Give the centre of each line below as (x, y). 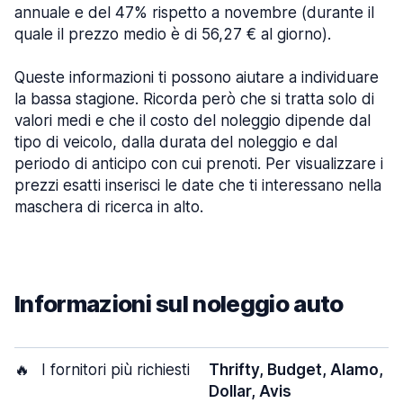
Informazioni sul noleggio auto (179, 304)
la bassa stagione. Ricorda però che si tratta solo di (194, 99)
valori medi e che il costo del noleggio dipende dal (193, 121)
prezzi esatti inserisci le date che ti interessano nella (198, 185)
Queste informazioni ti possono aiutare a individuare (197, 77)
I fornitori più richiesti (113, 370)
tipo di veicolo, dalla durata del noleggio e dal (176, 142)
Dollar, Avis (250, 391)
